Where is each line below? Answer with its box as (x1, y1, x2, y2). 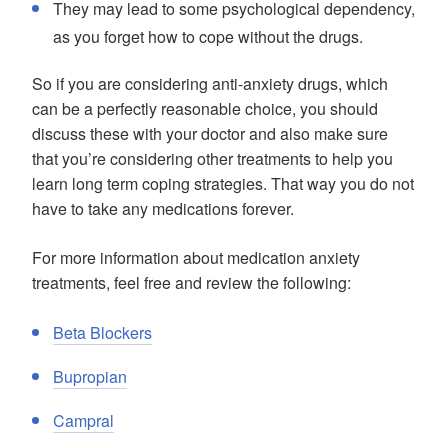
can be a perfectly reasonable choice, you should (32, 97, 378, 120)
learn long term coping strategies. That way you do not (32, 172, 414, 195)
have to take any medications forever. (32, 197, 294, 220)
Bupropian (53, 365, 127, 388)
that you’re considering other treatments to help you (32, 147, 393, 170)
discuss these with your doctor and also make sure (32, 122, 388, 145)
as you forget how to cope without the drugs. (53, 25, 363, 48)
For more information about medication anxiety (32, 246, 360, 269)
